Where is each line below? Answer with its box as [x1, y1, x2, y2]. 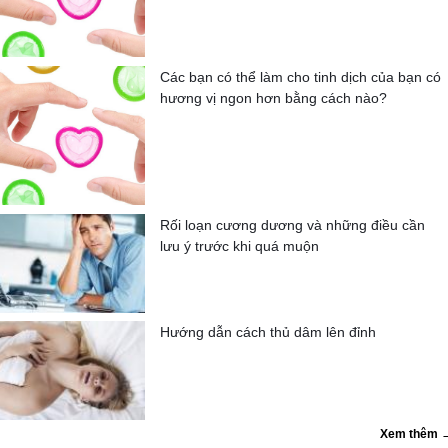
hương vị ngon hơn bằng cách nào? [160, 89, 387, 106]
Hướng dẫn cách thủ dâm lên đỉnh [160, 323, 376, 340]
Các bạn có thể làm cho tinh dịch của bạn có [160, 68, 441, 85]
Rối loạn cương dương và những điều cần [160, 216, 425, 233]
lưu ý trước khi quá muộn [160, 237, 319, 254]
